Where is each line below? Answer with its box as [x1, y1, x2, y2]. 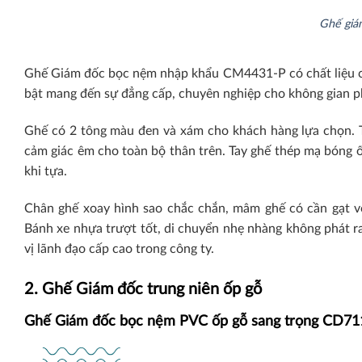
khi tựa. [24, 164, 70, 178]
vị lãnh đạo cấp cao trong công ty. [24, 242, 214, 255]
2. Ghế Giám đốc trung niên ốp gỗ [24, 280, 262, 297]
